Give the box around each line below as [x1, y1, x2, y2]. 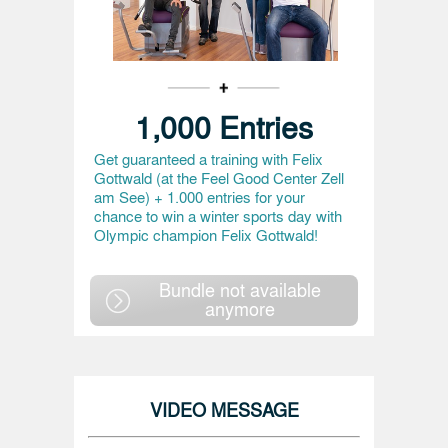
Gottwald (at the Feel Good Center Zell [94, 167, 344, 189]
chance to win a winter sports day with [94, 205, 342, 227]
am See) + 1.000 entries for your [94, 186, 305, 208]
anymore [205, 295, 275, 321]
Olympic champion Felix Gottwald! [94, 224, 318, 246]
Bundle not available [159, 276, 321, 302]
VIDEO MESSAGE [149, 395, 299, 422]
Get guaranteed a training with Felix [94, 148, 323, 170]
